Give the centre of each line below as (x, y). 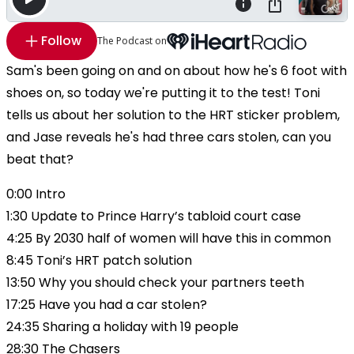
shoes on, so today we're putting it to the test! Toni (163, 93)
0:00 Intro (36, 194)
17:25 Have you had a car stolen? (107, 305)
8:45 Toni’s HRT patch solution (99, 261)
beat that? (40, 160)
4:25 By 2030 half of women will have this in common (169, 239)
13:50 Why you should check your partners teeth (155, 283)
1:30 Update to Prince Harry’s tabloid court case (154, 217)
